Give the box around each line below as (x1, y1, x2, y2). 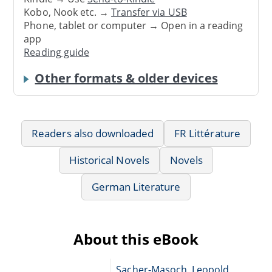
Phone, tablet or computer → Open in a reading (24, 19, 243, 33)
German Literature (91, 179, 181, 194)
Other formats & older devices (35, 69, 218, 86)
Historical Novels (69, 152, 149, 167)
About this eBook (73, 228, 199, 249)
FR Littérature (174, 126, 240, 140)
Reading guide (24, 46, 89, 59)
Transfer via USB (111, 5, 187, 19)
